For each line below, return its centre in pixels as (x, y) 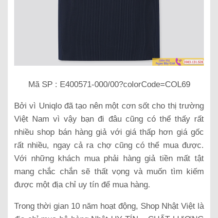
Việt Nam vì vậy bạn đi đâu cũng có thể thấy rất (109, 119)
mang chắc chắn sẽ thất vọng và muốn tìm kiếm (109, 171)
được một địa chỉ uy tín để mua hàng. (82, 184)
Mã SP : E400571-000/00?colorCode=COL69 (109, 84)
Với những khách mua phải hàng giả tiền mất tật (109, 158)
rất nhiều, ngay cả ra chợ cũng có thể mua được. (109, 145)
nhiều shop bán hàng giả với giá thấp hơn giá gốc (109, 132)
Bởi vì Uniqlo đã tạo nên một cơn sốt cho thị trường (109, 106)
